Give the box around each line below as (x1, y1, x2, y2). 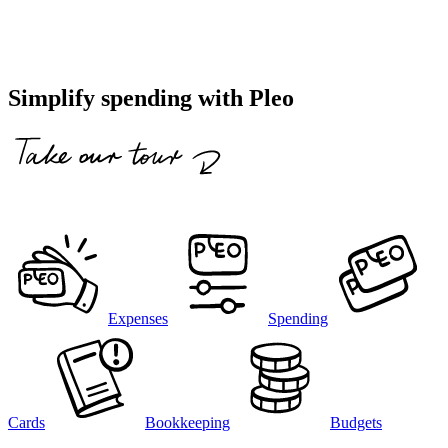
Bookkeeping (145, 413, 230, 431)
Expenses (108, 309, 168, 327)
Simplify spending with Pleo (8, 84, 294, 111)
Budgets (330, 413, 382, 431)
